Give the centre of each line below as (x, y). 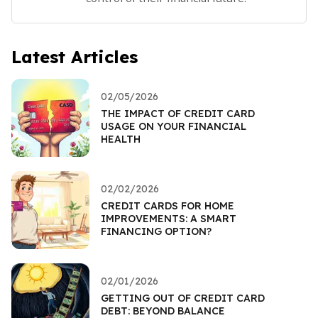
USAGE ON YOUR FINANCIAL (174, 126)
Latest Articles (75, 56)
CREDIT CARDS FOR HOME (168, 205)
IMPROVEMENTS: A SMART (169, 218)
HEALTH (121, 139)
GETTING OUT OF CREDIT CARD (183, 298)
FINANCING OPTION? (156, 231)
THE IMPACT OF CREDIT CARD (178, 113)
